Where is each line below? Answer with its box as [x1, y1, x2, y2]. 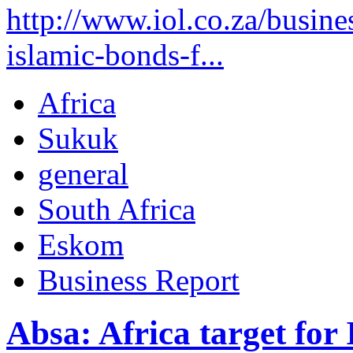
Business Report [38, 262, 240, 297]
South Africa [38, 191, 195, 226]
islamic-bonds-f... [6, 37, 224, 72]
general [38, 156, 128, 191]
